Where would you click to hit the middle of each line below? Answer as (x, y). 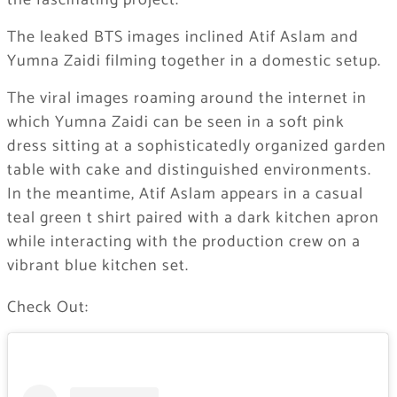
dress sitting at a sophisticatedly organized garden (196, 147)
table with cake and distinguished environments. (189, 171)
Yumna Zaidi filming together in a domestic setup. (194, 62)
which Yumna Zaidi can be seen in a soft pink (175, 123)
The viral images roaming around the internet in (187, 99)
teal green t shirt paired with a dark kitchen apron (193, 218)
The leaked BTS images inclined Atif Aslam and (183, 38)
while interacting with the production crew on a (183, 242)
